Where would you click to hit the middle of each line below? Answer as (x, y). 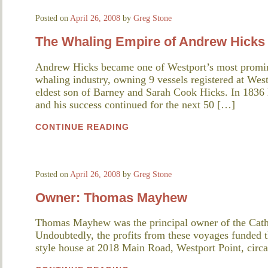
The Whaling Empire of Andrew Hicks (150, 42)
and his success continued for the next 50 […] (135, 104)
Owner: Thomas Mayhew (111, 197)
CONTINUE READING (82, 127)
